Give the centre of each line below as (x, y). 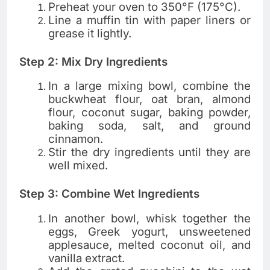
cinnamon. (76, 139)
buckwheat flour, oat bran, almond (149, 99)
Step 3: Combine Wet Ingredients (109, 194)
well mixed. (78, 166)
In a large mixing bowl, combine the (149, 86)
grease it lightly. (90, 33)
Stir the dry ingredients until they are (149, 152)
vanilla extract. (86, 258)
